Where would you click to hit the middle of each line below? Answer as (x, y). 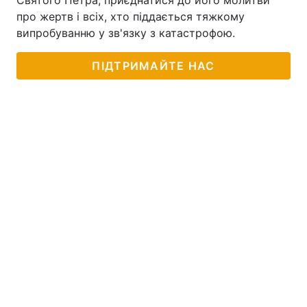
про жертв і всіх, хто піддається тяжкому (131, 16)
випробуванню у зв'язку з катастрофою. (126, 33)
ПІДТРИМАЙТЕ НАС (153, 66)
